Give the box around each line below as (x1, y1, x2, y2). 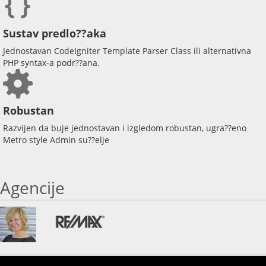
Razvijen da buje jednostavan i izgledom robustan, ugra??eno (3, 122, 246, 134)
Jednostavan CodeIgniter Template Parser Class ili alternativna (3, 45, 251, 56)
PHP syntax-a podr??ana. (3, 56, 100, 68)
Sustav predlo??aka (3, 26, 106, 40)
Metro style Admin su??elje (3, 134, 109, 145)
